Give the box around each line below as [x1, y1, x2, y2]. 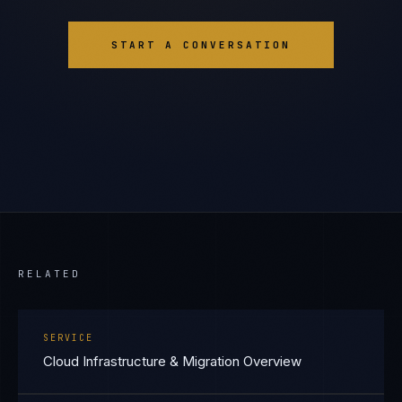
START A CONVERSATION [111, 39, 291, 51]
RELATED [18, 267, 81, 280]
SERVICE [43, 332, 93, 344]
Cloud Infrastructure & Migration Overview [43, 353, 301, 370]
